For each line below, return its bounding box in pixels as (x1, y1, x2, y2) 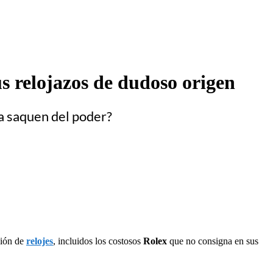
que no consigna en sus (169, 235, 258, 246)
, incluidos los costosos (53, 235, 143, 246)
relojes (26, 235, 53, 246)
